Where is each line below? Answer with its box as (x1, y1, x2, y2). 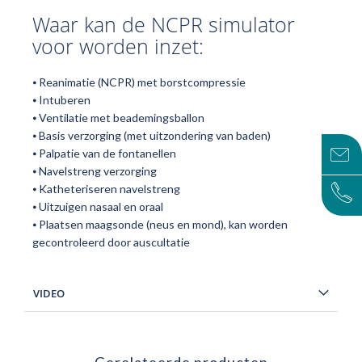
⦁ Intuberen (32, 93, 90, 107)
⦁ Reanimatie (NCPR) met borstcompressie (32, 75, 246, 89)
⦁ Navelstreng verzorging (32, 164, 157, 178)
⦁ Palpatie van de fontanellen (32, 146, 176, 160)
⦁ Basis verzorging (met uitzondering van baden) (32, 128, 271, 142)
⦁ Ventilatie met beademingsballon (32, 111, 204, 124)
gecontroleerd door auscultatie (32, 235, 190, 249)
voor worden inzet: (32, 33, 204, 60)
